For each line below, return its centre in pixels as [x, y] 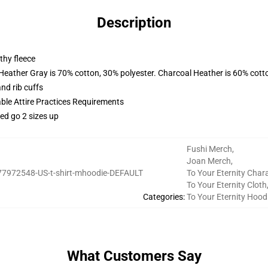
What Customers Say [134, 256]
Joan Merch [208, 161]
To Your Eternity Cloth [226, 185]
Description [134, 23]
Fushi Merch [209, 149]
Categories [163, 197]
